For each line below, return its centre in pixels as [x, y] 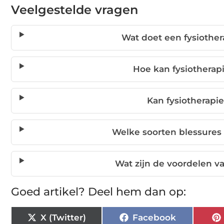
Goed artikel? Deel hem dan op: [98, 192]
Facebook [154, 217]
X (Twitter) [63, 217]
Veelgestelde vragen [74, 10]
